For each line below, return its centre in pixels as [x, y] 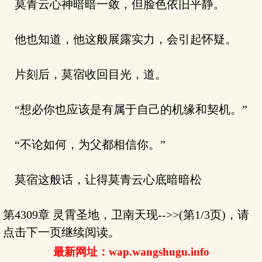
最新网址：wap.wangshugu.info [131, 252]
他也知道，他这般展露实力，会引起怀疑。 [120, 39]
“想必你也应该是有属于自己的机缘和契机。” [125, 109]
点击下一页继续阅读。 [61, 232]
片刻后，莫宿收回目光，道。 [85, 74]
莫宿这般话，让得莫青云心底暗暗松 [102, 180]
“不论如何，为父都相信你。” [84, 144]
